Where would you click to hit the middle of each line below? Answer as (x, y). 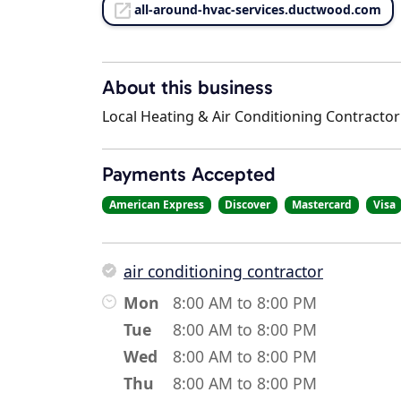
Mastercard (321, 205)
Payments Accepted (189, 175)
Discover (248, 205)
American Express (156, 205)
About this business (188, 88)
